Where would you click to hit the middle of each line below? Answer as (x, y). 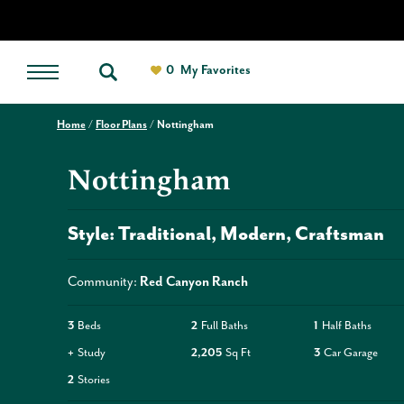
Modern (253, 234)
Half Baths (347, 326)
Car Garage (351, 353)
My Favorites (216, 70)
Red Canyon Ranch (194, 282)
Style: (91, 234)
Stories (94, 380)
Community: (104, 282)
